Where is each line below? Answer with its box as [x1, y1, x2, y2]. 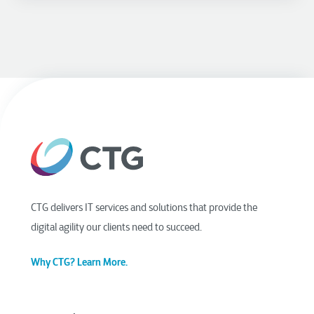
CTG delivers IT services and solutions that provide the [31, 201, 257, 214]
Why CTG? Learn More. [31, 256, 128, 269]
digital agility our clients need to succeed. [31, 221, 204, 234]
